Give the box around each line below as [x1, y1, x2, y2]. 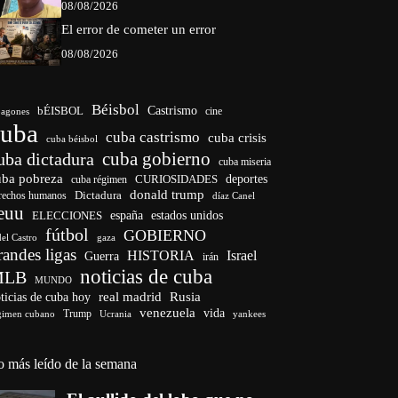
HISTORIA [127, 247, 195, 265]
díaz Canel [212, 190, 256, 202]
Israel [227, 248, 258, 264]
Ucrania [99, 308, 132, 320]
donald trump [130, 187, 205, 203]
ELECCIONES [32, 209, 103, 223]
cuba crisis [208, 130, 267, 146]
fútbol [45, 225, 90, 245]
